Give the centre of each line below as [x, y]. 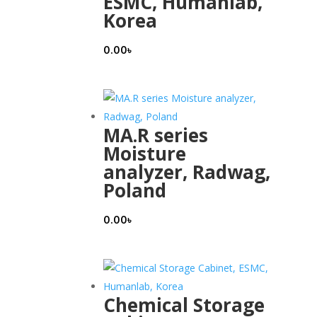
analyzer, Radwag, [187, 172]
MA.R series [156, 136]
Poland [135, 191]
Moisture [145, 154]
